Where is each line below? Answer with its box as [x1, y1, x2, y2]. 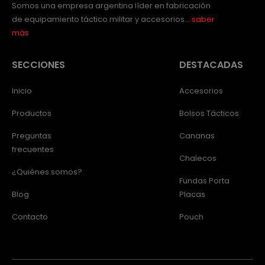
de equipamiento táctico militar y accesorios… [12, 13, 192, 25]
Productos [12, 108, 51, 119]
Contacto [12, 211, 48, 223]
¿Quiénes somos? [12, 166, 82, 178]
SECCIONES [12, 58, 65, 72]
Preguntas [12, 130, 51, 142]
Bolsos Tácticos [179, 108, 239, 119]
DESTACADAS [179, 58, 243, 72]
